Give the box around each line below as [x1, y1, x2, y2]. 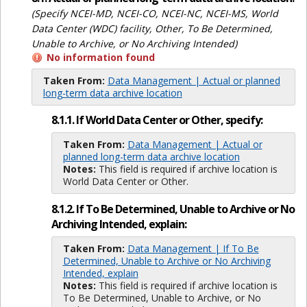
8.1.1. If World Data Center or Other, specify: [51, 112, 262, 127]
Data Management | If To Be [127, 241, 259, 255]
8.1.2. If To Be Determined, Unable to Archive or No [51, 201, 295, 217]
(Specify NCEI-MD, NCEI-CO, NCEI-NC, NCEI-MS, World [31, 7, 278, 21]
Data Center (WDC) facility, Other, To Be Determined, [31, 22, 273, 36]
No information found [46, 51, 155, 64]
